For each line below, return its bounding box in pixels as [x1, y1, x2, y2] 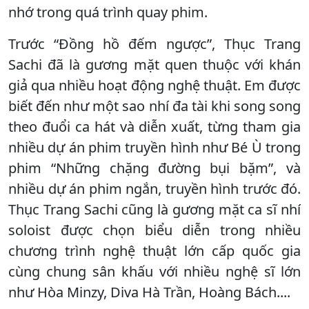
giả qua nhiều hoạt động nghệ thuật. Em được [8, 75, 301, 94]
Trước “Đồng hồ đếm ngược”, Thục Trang [8, 34, 301, 53]
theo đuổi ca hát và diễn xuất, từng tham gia [8, 117, 301, 136]
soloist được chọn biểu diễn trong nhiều [8, 220, 301, 239]
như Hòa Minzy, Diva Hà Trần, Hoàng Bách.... [8, 282, 290, 301]
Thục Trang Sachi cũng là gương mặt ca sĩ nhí [8, 199, 301, 219]
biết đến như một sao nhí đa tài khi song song [8, 96, 301, 115]
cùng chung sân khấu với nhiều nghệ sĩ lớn [8, 261, 301, 281]
